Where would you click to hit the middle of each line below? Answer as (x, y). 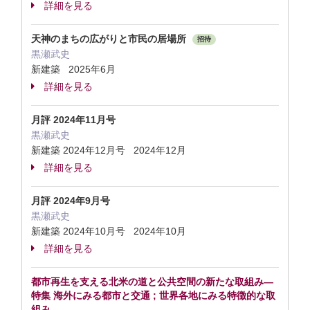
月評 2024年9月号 (71, 201)
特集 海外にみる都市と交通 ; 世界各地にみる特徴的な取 (153, 295)
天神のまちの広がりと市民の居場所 (110, 39)
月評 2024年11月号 (73, 120)
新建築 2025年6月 (73, 69)
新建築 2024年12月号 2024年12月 (109, 150)
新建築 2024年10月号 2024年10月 (109, 231)
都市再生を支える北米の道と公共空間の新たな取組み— (152, 282)
